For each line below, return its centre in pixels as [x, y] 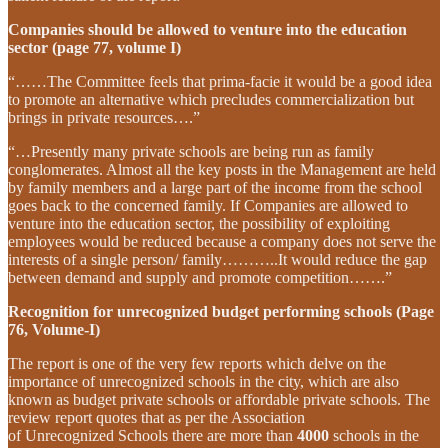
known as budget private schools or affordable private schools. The [219, 399]
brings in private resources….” [104, 117]
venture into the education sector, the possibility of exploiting [199, 223]
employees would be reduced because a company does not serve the [222, 241]
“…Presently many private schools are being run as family [191, 151]
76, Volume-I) [54, 329]
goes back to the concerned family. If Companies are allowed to [208, 205]
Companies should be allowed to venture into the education [207, 29]
